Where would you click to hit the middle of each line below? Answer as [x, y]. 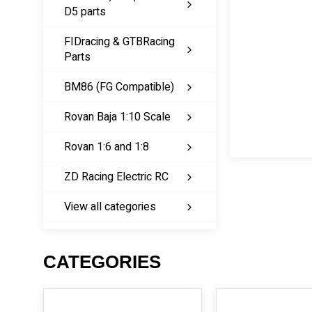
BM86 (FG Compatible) [119, 87]
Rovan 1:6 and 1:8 [107, 147]
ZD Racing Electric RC [116, 177]
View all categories [110, 207]
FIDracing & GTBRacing [119, 42]
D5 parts [85, 12]
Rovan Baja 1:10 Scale [117, 117]
